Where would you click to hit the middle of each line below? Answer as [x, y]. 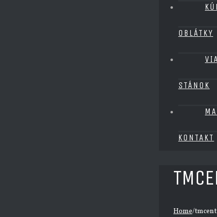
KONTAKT [196, 138]
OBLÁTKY [196, 33]
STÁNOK [194, 85]
